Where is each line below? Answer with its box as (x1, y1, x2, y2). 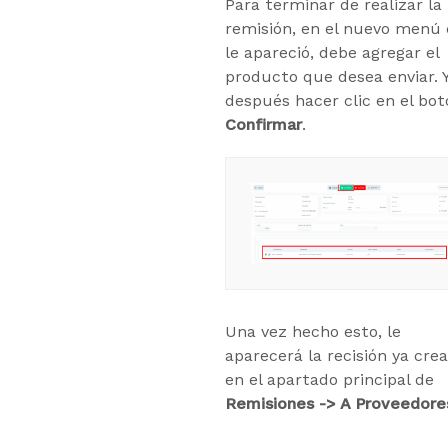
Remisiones (225, 394, 314, 414)
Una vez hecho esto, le (225, 322, 401, 342)
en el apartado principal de (225, 370, 434, 390)
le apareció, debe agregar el (225, 42, 439, 62)
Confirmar (225, 114, 302, 134)
